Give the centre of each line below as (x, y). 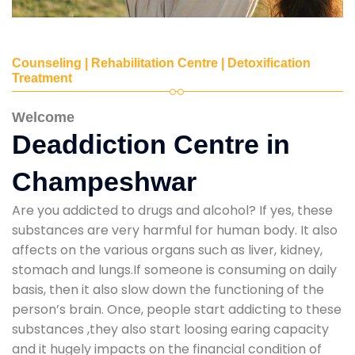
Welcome (43, 117)
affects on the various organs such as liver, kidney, (167, 250)
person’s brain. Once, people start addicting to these (177, 309)
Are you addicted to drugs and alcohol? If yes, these (172, 210)
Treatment (42, 78)
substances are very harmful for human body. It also (175, 230)
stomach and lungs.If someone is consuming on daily (174, 269)
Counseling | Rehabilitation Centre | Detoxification (161, 63)
